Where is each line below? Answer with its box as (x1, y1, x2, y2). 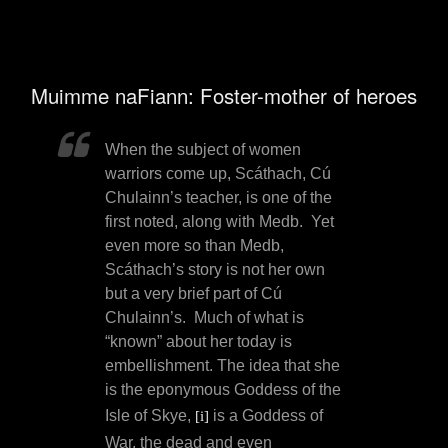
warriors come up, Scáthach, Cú (105, 165, 331, 183)
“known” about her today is (105, 333, 292, 351)
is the (105, 381, 147, 399)
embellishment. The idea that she (105, 357, 340, 375)
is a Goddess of (209, 407, 323, 425)
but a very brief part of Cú (105, 285, 282, 303)
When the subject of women (105, 141, 301, 159)
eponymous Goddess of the (147, 381, 341, 399)
